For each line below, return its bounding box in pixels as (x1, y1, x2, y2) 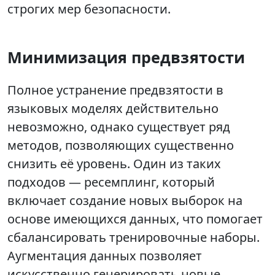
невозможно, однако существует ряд (7, 118, 230, 136)
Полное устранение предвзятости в (7, 82, 223, 99)
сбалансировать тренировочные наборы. (7, 229, 260, 246)
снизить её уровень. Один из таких (7, 155, 221, 172)
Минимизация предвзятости (7, 47, 245, 68)
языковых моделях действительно (7, 100, 219, 117)
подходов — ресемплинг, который (7, 174, 215, 191)
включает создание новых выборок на (7, 192, 242, 209)
